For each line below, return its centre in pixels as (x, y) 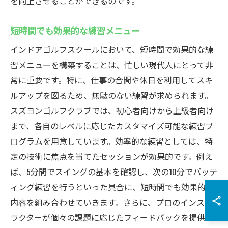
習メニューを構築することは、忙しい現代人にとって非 (112, 65)
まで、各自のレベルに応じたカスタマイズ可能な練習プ (112, 126)
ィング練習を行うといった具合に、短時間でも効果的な (112, 187)
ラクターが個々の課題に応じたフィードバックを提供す (112, 217)
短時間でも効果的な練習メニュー (75, 30)
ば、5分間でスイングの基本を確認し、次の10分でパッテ (114, 172)
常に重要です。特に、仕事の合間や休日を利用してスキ (111, 80)
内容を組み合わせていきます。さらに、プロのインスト (111, 202)
